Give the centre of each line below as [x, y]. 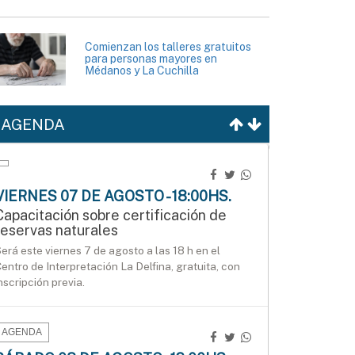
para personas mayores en [151, 59]
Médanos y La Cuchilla [142, 71]
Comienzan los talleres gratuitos [168, 47]
